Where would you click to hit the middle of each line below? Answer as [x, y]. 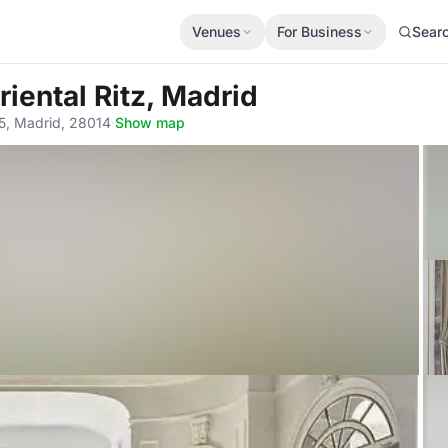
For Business [319, 31]
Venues [216, 31]
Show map [150, 122]
